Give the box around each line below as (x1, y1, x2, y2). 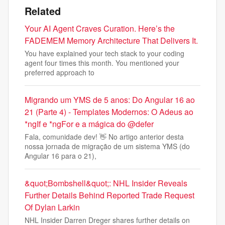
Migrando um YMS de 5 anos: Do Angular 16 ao (25, 94, 195, 105)
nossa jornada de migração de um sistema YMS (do (25, 141, 190, 151)
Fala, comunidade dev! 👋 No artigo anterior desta (25, 132, 184, 142)
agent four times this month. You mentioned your (25, 58, 179, 68)
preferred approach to (25, 67, 94, 77)
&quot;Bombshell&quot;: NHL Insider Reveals (25, 177, 187, 189)
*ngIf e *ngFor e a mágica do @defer (25, 118, 154, 130)
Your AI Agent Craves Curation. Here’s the (25, 23, 175, 34)
